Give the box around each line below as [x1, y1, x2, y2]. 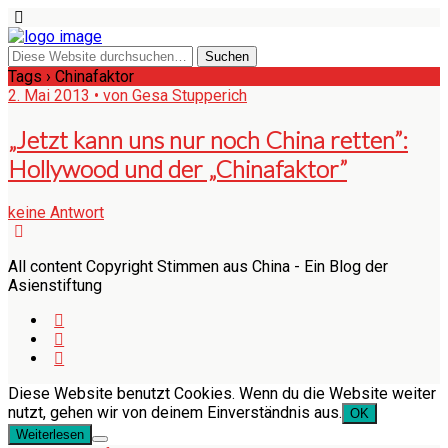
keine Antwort [8, 202, 104, 222]
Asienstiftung [8, 275, 102, 295]
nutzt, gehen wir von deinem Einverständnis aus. [8, 402, 342, 422]
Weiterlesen [16, 426, 84, 442]
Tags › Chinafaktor [8, 67, 134, 86]
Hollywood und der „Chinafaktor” [8, 153, 347, 183]
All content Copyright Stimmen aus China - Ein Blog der [8, 256, 388, 276]
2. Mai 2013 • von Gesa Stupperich [8, 86, 247, 105]
